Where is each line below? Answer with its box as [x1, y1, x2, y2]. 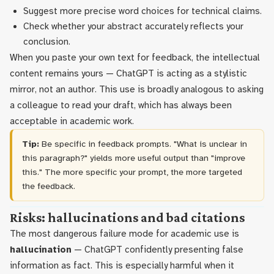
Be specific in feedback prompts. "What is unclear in [39, 138, 247, 149]
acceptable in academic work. [10, 116, 134, 127]
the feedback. [22, 180, 75, 191]
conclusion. [23, 36, 70, 47]
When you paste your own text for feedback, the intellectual [10, 52, 260, 63]
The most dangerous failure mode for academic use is [10, 228, 239, 239]
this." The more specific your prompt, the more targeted [22, 166, 242, 177]
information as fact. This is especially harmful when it [10, 260, 234, 271]
